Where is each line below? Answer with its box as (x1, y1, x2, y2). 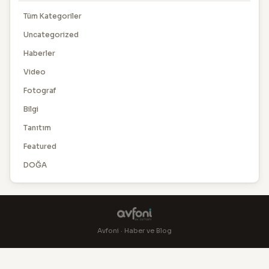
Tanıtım (23, 122, 51, 132)
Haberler (23, 48, 55, 58)
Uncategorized (23, 29, 79, 39)
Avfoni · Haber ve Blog (97, 226, 172, 235)
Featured (23, 141, 56, 151)
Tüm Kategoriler (23, 11, 82, 20)
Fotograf (23, 85, 56, 95)
